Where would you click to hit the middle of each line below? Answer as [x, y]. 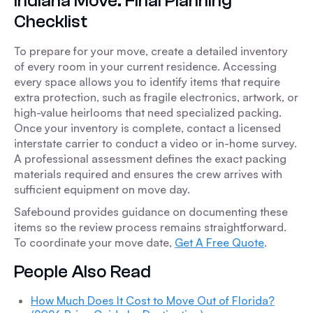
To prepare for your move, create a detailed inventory [151, 51]
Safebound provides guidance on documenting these [151, 212]
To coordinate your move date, [94, 242]
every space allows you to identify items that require [147, 82]
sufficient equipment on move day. [102, 189]
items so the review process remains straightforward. [150, 227]
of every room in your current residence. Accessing [145, 66]
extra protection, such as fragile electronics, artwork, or [156, 97]
